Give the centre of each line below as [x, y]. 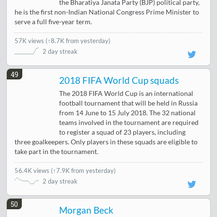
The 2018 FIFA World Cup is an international [126, 94]
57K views [30, 41]
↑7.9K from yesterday [84, 171]
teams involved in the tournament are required [129, 123]
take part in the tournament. [57, 152]
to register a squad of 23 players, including [123, 132]
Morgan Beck [86, 210]
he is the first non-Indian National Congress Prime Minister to [107, 12]
